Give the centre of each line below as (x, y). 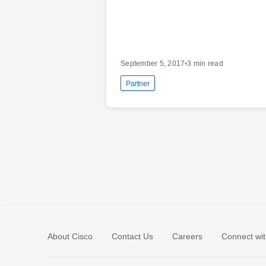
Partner (138, 83)
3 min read (205, 63)
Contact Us (132, 236)
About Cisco (70, 236)
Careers (187, 236)
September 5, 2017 (153, 63)
